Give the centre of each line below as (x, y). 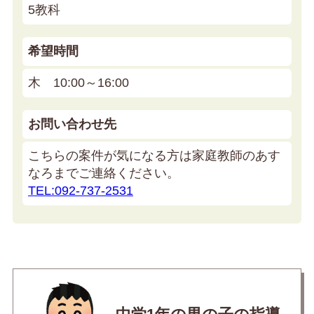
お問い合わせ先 (72, 124)
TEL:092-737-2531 (81, 191)
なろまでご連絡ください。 (104, 173)
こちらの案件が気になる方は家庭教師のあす (154, 156)
